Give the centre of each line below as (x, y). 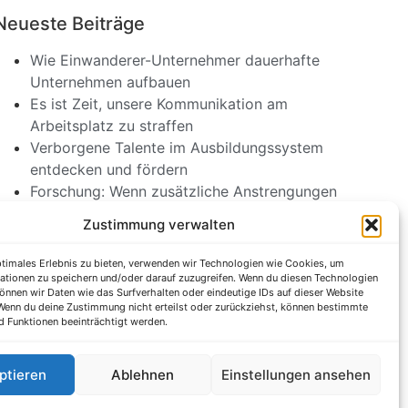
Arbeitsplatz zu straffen (111, 126)
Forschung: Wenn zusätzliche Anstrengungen (183, 192)
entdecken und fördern (108, 170)
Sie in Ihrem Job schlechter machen (152, 214)
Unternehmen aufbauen (110, 82)
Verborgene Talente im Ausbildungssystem (176, 148)
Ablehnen (143, 374)
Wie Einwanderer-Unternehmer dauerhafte (174, 61)
